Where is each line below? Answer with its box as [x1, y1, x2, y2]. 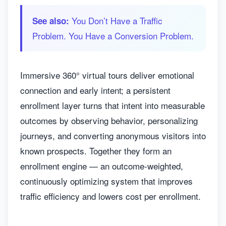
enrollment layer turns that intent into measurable [20, 99, 205, 111]
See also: [32, 15, 69, 27]
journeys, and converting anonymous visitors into [20, 129, 206, 142]
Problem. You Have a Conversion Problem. [32, 29, 194, 42]
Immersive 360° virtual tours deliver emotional [20, 69, 194, 81]
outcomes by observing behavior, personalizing [20, 114, 198, 127]
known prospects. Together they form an [20, 144, 172, 157]
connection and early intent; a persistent [20, 84, 171, 96]
